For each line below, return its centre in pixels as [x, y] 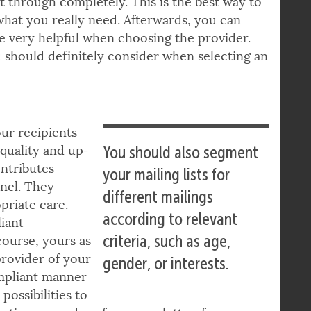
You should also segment [181, 179]
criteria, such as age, [167, 268]
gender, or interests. [166, 291]
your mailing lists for [167, 202]
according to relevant [170, 246]
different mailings [158, 224]
